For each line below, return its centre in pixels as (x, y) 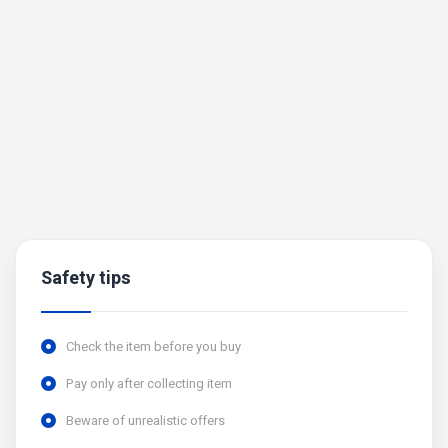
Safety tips (86, 278)
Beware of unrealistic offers (145, 420)
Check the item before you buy (153, 346)
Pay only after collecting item (149, 383)
